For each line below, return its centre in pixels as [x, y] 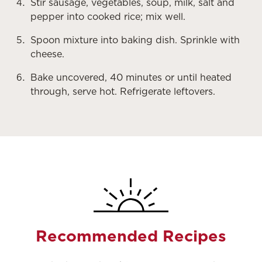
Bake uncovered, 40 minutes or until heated [131, 77]
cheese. [47, 54]
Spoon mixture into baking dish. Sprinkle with [135, 40]
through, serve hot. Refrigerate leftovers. [123, 91]
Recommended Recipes [131, 235]
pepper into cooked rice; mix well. [108, 16]
